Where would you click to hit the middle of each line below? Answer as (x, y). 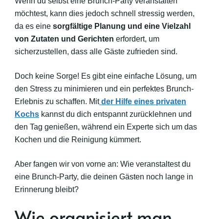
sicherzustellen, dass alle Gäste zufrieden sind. (96, 52)
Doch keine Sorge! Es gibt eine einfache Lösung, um (106, 76)
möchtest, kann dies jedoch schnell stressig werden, (105, 13)
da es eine (34, 26)
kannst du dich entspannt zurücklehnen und (115, 114)
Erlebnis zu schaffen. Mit (57, 101)
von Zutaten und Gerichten (64, 39)
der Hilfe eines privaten (144, 101)
